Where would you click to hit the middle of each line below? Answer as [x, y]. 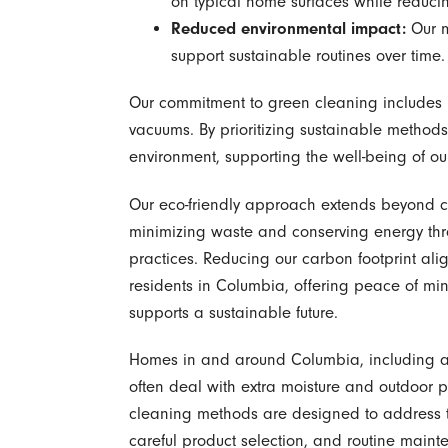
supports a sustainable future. [233, 312]
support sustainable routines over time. [307, 56]
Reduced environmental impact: [288, 29]
